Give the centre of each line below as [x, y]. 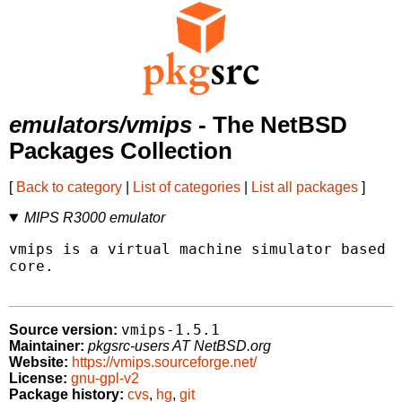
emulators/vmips [100, 125]
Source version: [63, 330]
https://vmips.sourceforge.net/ [164, 363]
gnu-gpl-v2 [105, 379]
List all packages [305, 188]
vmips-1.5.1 [170, 330]
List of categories [187, 188]
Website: [39, 363]
